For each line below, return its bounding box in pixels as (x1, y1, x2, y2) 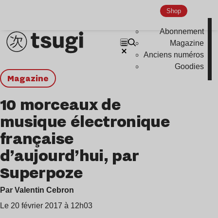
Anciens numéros (144, 51, 204, 59)
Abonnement (160, 27, 204, 36)
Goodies (175, 62, 204, 71)
